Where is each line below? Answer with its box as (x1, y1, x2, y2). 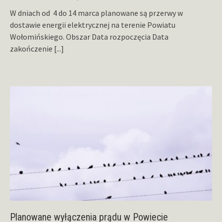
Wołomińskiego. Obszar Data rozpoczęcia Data (10, 32, 168, 42)
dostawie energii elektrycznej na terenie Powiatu (10, 20, 175, 30)
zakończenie (10, 44, 54, 54)
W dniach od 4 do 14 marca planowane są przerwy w (10, 8, 183, 18)
